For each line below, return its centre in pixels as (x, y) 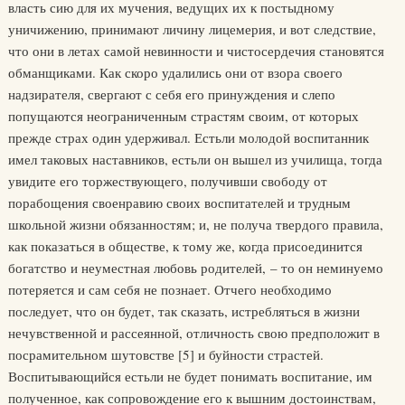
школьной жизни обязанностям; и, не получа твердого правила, (195, 225)
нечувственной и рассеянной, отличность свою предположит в (193, 333)
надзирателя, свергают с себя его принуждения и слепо (171, 94)
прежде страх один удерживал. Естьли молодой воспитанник (188, 138)
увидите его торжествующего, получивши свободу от (167, 181)
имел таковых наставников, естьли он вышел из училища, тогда (195, 160)
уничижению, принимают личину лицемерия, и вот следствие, (192, 29)
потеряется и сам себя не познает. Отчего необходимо (170, 290)
